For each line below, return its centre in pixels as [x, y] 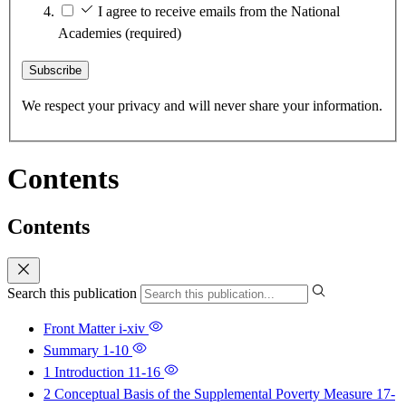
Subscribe [55, 71]
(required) [153, 34]
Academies [92, 34]
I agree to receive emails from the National [219, 12]
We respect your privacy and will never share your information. [202, 106]
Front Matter [81, 329]
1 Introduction [86, 372]
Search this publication [74, 294]
